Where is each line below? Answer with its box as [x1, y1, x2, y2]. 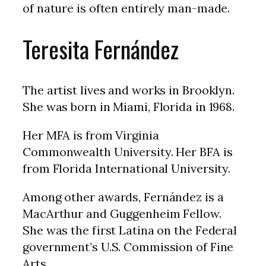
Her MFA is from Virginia [23, 127, 159, 142]
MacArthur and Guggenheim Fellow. [23, 205, 221, 221]
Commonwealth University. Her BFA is [23, 144, 233, 159]
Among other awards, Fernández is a [23, 189, 224, 204]
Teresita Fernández [23, 31, 179, 66]
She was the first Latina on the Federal [23, 222, 237, 237]
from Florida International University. [23, 160, 231, 176]
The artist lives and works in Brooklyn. [23, 82, 235, 97]
